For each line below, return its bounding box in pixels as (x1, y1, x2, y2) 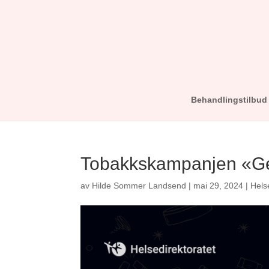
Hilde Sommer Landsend (92, 181, 187, 190)
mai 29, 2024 (193, 181, 244, 190)
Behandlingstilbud (190, 95, 267, 104)
